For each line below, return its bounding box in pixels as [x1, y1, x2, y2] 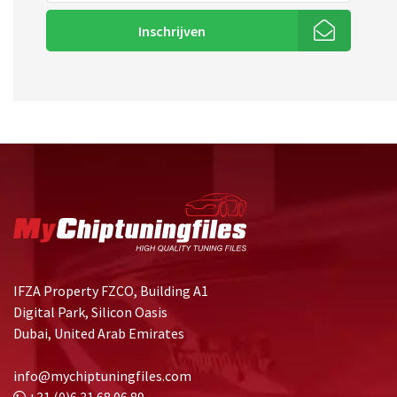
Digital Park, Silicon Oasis [13, 303, 167, 322]
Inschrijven [137, 21, 206, 40]
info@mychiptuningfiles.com [13, 367, 191, 385]
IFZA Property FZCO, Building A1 [13, 282, 208, 300]
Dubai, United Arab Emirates [13, 324, 184, 343]
